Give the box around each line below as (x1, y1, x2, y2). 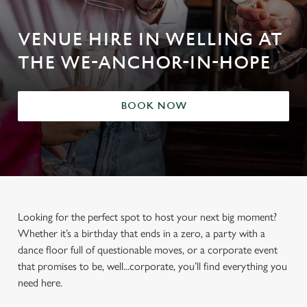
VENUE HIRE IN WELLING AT (18, 29, 282, 50)
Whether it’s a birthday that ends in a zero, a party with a (18, 227, 265, 240)
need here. (18, 276, 62, 289)
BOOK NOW (120, 100, 187, 112)
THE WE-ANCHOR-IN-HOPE (18, 53, 271, 73)
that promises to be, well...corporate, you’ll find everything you (18, 260, 287, 273)
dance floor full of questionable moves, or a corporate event (18, 243, 278, 256)
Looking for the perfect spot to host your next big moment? (18, 210, 277, 223)
